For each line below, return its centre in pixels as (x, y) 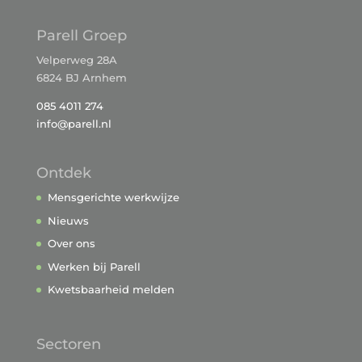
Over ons (71, 244)
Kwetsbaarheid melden (111, 290)
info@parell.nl (74, 123)
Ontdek (63, 173)
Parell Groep (81, 35)
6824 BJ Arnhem (81, 77)
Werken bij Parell (94, 266)
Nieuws (68, 220)
